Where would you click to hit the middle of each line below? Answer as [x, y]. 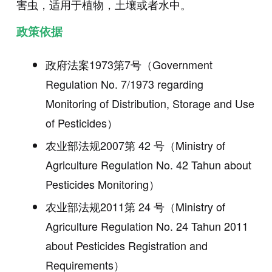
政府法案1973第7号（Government [129, 65]
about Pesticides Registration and [126, 246]
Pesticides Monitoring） [102, 184]
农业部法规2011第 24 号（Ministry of [135, 207]
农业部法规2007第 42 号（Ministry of [135, 145]
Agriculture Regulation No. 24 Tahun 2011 [147, 226]
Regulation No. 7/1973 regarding [124, 84]
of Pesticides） [81, 123]
